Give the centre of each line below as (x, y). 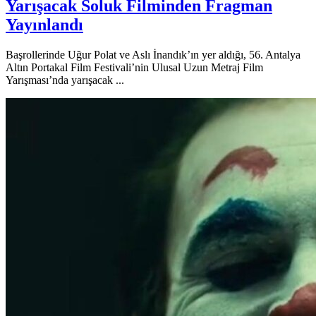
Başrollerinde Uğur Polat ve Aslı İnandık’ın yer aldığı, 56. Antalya (153, 54)
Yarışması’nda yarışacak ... (65, 80)
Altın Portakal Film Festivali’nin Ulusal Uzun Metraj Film (134, 67)
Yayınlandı (44, 24)
